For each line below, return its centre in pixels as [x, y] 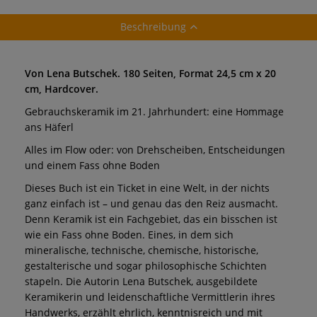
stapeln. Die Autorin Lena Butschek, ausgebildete [141, 281]
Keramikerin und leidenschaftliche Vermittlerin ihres [150, 296]
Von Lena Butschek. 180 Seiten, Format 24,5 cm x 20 [150, 73]
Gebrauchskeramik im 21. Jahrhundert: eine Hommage [154, 111]
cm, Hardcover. [62, 88]
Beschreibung [153, 26]
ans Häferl [49, 127]
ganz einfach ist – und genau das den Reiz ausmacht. [151, 203]
